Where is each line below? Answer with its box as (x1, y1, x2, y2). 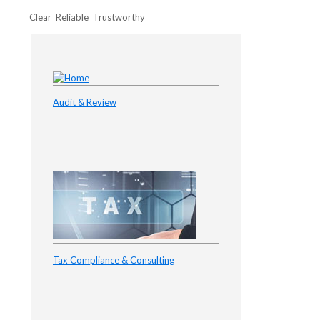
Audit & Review (52, 96, 116, 109)
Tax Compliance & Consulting (52, 254, 174, 266)
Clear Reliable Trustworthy (29, 11, 145, 24)
